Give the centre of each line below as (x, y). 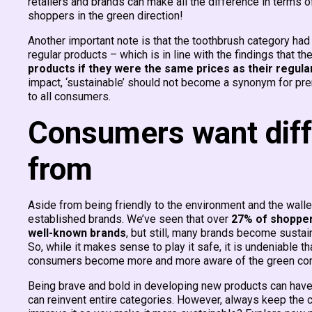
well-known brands (77, 233)
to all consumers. (69, 96)
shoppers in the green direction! (106, 16)
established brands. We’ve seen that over (130, 219)
